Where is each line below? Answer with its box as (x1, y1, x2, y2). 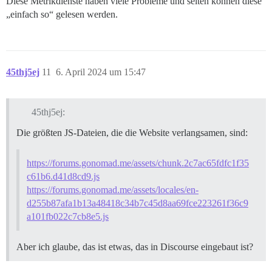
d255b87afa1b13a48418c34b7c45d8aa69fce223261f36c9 (27, 198, 248, 209)
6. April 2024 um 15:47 (56, 66, 146, 77)
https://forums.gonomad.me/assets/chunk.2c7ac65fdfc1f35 (27, 158, 249, 169)
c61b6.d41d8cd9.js (27, 171, 100, 182)
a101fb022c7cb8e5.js (27, 211, 109, 222)
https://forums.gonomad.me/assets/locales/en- (27, 185, 199, 195)
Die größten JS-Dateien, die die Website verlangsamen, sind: (16, 127, 248, 138)
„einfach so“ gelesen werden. (6, 8, 118, 19)
